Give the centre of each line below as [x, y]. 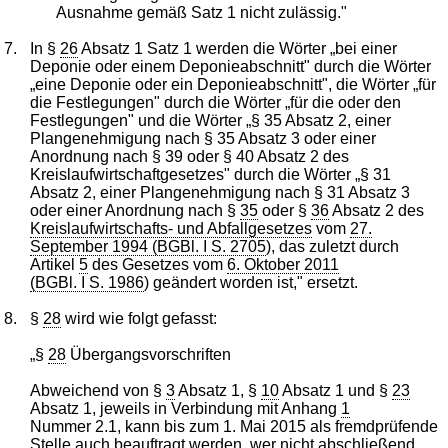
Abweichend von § [98, 390]
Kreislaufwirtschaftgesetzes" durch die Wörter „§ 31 [211, 174]
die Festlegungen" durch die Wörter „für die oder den [216, 102]
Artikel [55, 264]
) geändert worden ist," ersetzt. [251, 282]
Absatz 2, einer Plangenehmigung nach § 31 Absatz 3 [220, 192]
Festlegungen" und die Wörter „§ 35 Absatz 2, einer [211, 120]
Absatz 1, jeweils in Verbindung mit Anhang [186, 408]
